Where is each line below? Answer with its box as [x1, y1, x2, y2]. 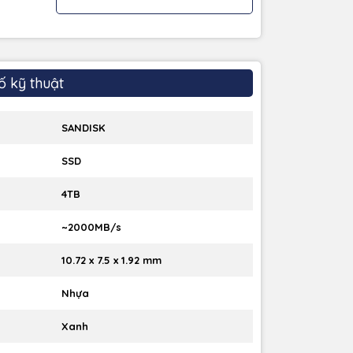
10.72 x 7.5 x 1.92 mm [61, 254, 162, 267]
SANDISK [61, 121, 105, 135]
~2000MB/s [61, 221, 121, 234]
